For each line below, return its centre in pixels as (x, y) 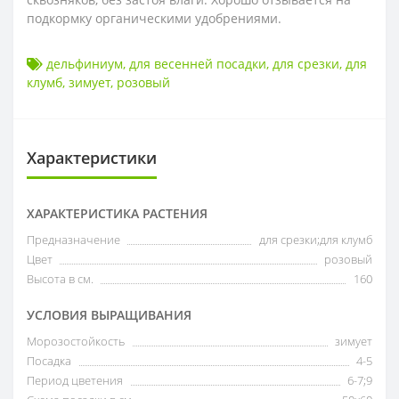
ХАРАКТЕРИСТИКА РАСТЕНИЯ (117, 214)
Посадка (49, 361)
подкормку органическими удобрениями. (154, 19)
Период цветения (75, 381)
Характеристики (92, 158)
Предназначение (73, 240)
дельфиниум (85, 64)
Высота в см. (60, 279)
